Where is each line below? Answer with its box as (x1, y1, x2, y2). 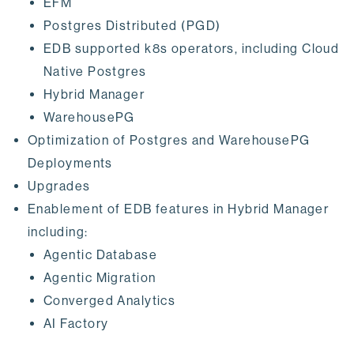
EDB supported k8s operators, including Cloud (43, 40, 340, 56)
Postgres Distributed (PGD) (43, 17, 221, 33)
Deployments (28, 155, 113, 171)
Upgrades (28, 178, 91, 194)
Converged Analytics (43, 292, 176, 308)
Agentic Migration (43, 269, 156, 285)
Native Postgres (43, 63, 147, 79)
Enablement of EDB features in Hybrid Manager (28, 201, 330, 217)
